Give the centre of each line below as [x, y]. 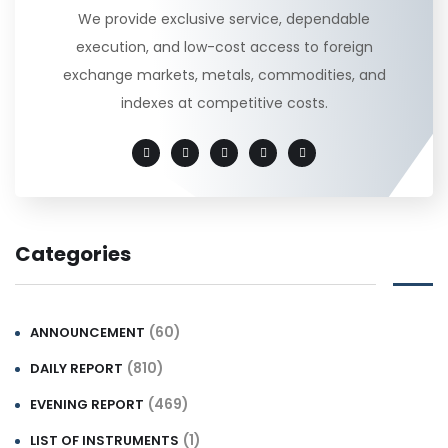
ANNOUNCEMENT [87, 333]
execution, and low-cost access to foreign [224, 47]
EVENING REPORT [87, 405]
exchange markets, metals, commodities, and [224, 75]
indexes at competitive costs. [224, 103]
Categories [73, 254]
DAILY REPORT [76, 369]
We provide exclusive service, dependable [224, 19]
